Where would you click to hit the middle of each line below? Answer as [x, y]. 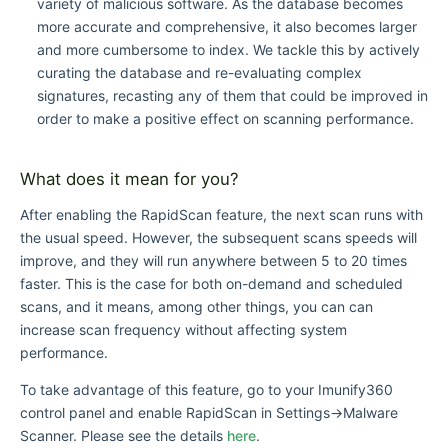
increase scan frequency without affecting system [183, 329]
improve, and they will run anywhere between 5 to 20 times [213, 260]
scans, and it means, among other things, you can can [196, 306]
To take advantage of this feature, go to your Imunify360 [206, 389]
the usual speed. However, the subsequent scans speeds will [218, 237]
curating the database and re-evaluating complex [199, 73]
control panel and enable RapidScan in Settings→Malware [209, 412]
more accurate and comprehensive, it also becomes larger [226, 27]
